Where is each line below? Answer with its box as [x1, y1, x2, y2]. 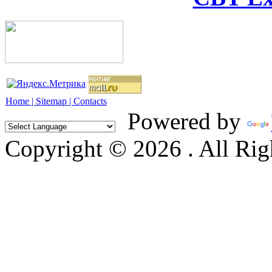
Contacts [73, 95, 107, 106]
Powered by [115, 107, 247, 134]
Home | [5, 95, 36, 106]
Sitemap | [36, 95, 73, 106]
